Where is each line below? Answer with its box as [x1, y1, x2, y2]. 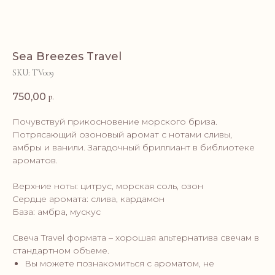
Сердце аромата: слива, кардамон [12, 193, 165, 204]
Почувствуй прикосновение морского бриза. [12, 116, 217, 127]
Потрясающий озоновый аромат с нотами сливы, [12, 129, 232, 140]
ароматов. [12, 155, 58, 166]
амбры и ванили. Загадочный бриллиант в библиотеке [12, 142, 255, 153]
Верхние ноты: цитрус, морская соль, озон [12, 180, 203, 192]
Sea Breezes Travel [12, 50, 122, 63]
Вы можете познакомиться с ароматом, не [25, 258, 214, 269]
